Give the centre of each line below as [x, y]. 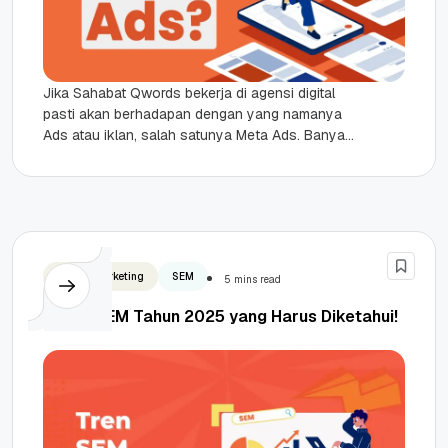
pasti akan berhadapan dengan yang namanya [192, 114]
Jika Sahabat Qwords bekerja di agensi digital [189, 93]
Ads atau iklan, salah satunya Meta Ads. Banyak [198, 135]
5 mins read [252, 279]
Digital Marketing [100, 276]
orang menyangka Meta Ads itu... [147, 156]
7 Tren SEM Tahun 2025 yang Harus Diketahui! [220, 316]
